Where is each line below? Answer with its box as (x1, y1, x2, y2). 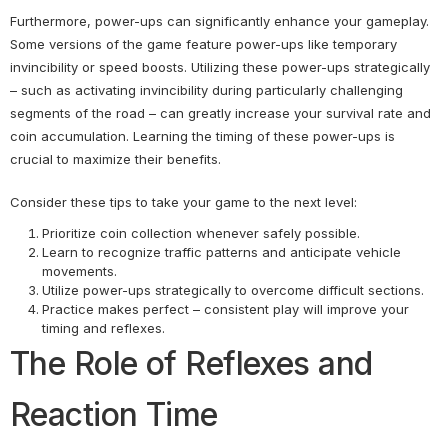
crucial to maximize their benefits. (10, 151, 221, 168)
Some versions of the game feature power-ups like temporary (10, 36, 397, 53)
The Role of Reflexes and (10, 344, 373, 384)
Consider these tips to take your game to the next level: (10, 194, 357, 211)
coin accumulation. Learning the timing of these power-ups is (10, 128, 395, 145)
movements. (42, 263, 117, 280)
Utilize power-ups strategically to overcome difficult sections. (42, 282, 424, 299)
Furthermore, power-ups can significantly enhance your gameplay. (10, 13, 429, 30)
